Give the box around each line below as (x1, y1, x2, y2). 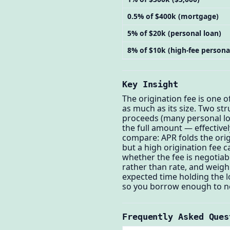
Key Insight (122, 79, 179, 90)
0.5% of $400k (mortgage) (127, 11, 219, 21)
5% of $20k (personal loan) (127, 28, 221, 38)
